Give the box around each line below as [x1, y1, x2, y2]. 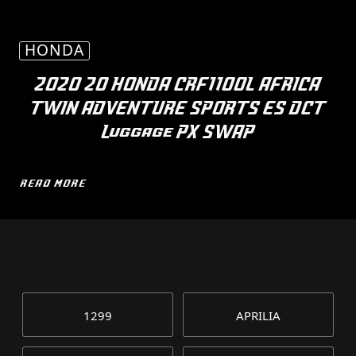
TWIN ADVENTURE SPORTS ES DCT [30, 100, 326, 117]
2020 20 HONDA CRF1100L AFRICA [35, 76, 321, 93]
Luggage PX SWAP [101, 124, 255, 141]
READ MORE [21, 179, 87, 188]
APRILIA [235, 308, 281, 323]
